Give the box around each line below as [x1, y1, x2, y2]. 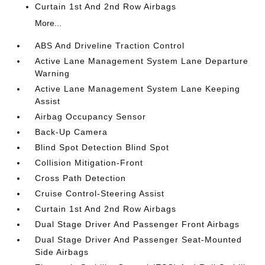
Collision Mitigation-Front [35, 158, 144, 167]
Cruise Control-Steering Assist [35, 189, 165, 198]
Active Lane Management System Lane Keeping [35, 84, 241, 93]
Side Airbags [35, 247, 89, 257]
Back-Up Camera [35, 127, 108, 137]
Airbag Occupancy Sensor [35, 112, 147, 121]
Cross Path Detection [35, 173, 127, 183]
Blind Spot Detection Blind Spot [35, 143, 170, 152]
